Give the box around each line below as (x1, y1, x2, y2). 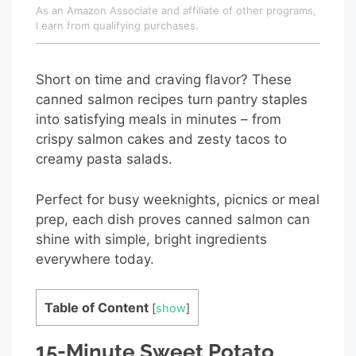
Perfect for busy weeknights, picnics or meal (36, 191, 319, 207)
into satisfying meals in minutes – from (36, 111, 281, 128)
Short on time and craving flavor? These (36, 72, 292, 88)
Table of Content (44, 300, 149, 316)
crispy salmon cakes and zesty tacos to (36, 131, 287, 148)
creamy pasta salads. (36, 151, 172, 168)
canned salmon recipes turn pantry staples (36, 91, 308, 108)
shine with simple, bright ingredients (36, 230, 267, 247)
